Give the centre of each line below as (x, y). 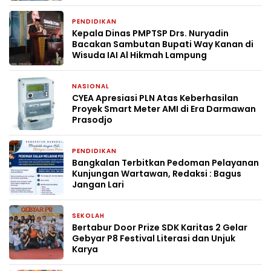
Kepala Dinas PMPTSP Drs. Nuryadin (150, 33)
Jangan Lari (98, 184)
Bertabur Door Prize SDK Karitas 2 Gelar (160, 227)
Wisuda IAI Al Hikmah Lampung (139, 55)
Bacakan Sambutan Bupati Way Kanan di (163, 44)
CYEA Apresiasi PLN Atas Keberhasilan (155, 98)
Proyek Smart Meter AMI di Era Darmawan (164, 109)
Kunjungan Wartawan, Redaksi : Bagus (157, 173)
